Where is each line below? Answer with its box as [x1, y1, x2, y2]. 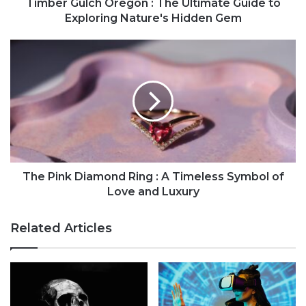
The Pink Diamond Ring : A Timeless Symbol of [22, 170, 284, 184]
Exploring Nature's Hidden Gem [64, 12, 242, 25]
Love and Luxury [107, 185, 199, 199]
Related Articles [10, 221, 112, 236]
